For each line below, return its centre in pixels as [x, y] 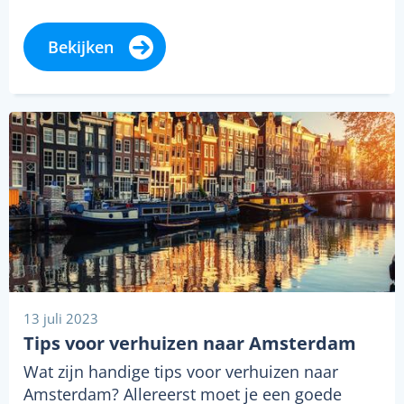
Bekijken [81, 47]
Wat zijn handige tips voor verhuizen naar [181, 372]
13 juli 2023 [61, 319]
